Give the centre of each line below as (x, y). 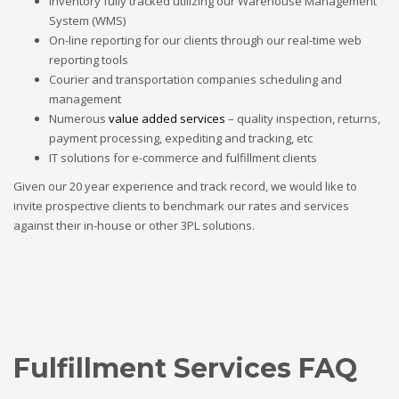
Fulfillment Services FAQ (185, 368)
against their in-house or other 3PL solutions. (134, 225)
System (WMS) (87, 20)
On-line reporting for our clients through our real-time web (205, 40)
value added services (167, 118)
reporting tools (89, 60)
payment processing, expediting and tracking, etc (181, 138)
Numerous (79, 118)
